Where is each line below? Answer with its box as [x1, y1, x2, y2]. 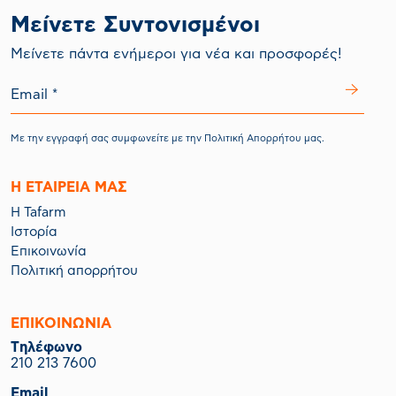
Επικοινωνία [11, 244, 87, 258]
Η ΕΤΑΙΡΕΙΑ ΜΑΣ [11, 179, 127, 194]
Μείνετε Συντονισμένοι [11, 13, 260, 36]
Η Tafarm [11, 205, 66, 219]
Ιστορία [11, 225, 57, 239]
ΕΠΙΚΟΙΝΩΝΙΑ [11, 316, 111, 331]
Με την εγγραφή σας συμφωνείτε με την [11, 133, 204, 143]
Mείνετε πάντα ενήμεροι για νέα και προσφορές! [11, 46, 342, 61]
